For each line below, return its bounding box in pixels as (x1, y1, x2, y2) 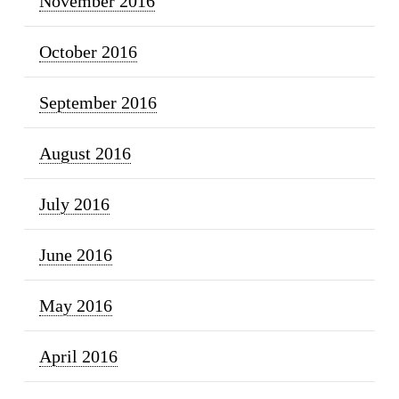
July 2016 (38, 194, 110, 215)
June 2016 (38, 245, 112, 265)
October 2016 (38, 42, 137, 62)
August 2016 (38, 143, 131, 164)
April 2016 (38, 346, 118, 367)
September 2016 (38, 93, 157, 113)
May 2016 (38, 296, 112, 316)
